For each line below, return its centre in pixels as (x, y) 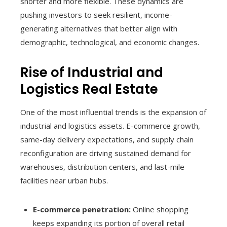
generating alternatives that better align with (99, 28)
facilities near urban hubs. (64, 180)
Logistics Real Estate (89, 89)
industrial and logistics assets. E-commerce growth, (110, 125)
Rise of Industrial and (92, 72)
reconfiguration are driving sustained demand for (106, 153)
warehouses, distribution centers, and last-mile (102, 166)
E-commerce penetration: (82, 209)
